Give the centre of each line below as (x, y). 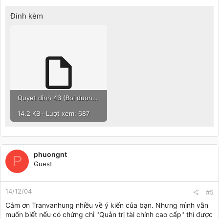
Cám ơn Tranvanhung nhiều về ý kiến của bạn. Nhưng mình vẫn (107, 205)
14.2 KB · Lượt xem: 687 (54, 113)
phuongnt (50, 154)
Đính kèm (27, 16)
